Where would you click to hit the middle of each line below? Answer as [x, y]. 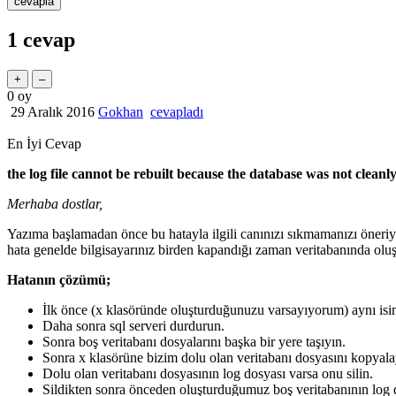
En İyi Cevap [44, 144]
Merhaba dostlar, [55, 204]
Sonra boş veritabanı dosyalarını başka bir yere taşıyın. [194, 342]
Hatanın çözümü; [61, 280]
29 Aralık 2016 [53, 112]
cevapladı [177, 112]
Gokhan [121, 112]
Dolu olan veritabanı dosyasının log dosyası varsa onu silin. [209, 374]
